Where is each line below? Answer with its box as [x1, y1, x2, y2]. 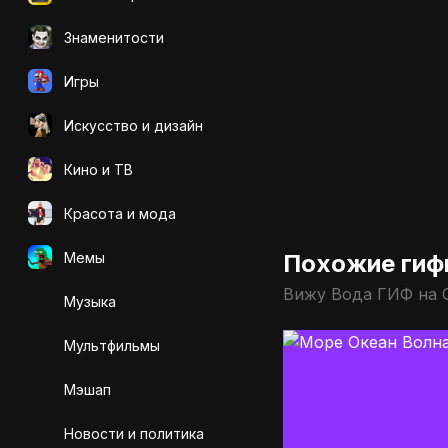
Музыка [64, 292, 116, 310]
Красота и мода [64, 204, 176, 222]
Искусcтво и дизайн [64, 116, 203, 134]
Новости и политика [64, 424, 204, 442]
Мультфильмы [64, 336, 160, 354]
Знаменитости [64, 28, 164, 46]
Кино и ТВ [64, 160, 133, 178]
